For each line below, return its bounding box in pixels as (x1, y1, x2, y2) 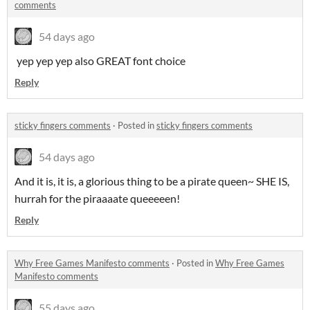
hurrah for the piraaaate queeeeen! (15, 192, 180, 206)
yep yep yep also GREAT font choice (15, 54, 185, 68)
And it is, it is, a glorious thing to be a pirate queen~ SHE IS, (15, 174, 289, 188)
